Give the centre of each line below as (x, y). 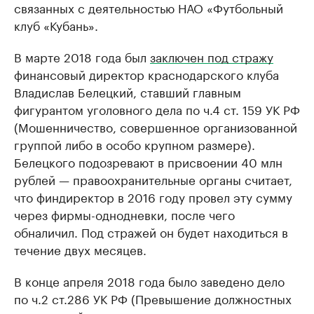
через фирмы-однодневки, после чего (124, 214)
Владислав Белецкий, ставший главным (128, 91)
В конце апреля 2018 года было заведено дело (149, 281)
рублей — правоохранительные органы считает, (153, 179)
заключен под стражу (212, 56)
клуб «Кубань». (56, 25)
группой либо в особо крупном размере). (135, 144)
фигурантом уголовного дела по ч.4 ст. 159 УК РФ (157, 109)
